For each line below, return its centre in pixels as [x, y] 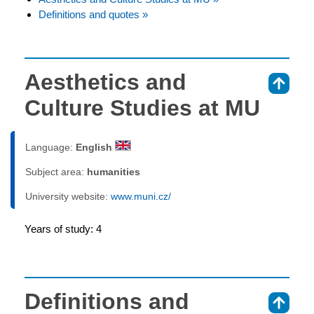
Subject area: [56, 172]
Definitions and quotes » [93, 15]
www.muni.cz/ [141, 197]
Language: [50, 148]
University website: [68, 197]
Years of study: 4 [63, 229]
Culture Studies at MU [142, 108]
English [95, 148]
